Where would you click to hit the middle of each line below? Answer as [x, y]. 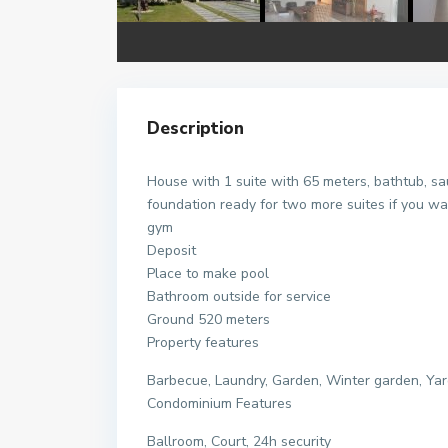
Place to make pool [208, 273]
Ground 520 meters [208, 319]
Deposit [171, 250]
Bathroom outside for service [239, 296]
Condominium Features [219, 403]
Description [195, 128]
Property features [203, 342]
